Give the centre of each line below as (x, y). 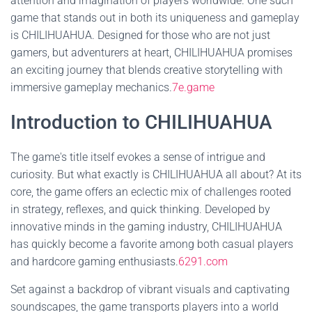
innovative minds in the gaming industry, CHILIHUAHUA (146, 227)
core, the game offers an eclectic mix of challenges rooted (151, 192)
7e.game (193, 87)
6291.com (203, 262)
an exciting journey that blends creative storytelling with (147, 70)
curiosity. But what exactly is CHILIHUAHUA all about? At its (156, 174)
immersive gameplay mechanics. (91, 87)
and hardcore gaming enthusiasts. (94, 262)
